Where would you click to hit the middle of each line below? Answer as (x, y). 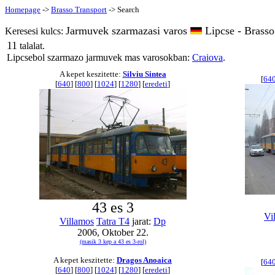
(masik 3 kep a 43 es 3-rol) (113, 242)
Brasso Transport (79, 10)
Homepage (23, 10)
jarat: (141, 221)
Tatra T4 (113, 221)
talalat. (31, 46)
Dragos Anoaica (144, 260)
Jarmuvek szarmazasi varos (128, 31)
